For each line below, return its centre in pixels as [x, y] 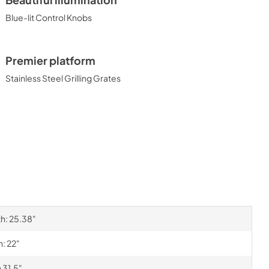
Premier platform [51, 61]
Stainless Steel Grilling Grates [63, 78]
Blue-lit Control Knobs [49, 17]
